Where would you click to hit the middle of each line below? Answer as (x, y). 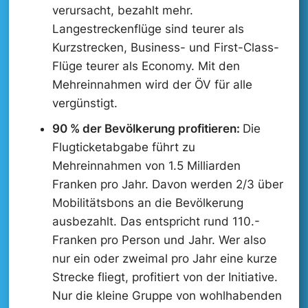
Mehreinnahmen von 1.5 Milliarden (146, 165)
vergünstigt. (85, 103)
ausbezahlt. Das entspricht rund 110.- (156, 221)
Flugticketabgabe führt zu (123, 147)
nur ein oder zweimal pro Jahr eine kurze (164, 258)
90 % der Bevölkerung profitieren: (147, 128)
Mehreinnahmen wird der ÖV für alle (152, 84)
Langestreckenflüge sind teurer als (148, 29)
